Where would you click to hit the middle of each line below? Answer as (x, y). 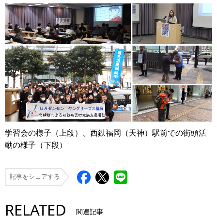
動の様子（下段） (36, 145)
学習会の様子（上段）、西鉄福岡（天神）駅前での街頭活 (106, 133)
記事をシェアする (35, 177)
